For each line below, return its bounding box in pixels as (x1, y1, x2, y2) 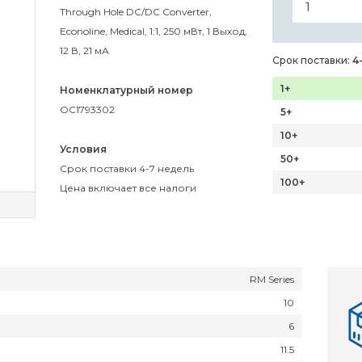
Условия (59, 142, 107, 155)
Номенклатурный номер (59, 83, 193, 96)
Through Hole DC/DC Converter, (59, 6, 212, 18)
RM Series (250, 272, 294, 285)
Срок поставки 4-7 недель (59, 162, 194, 175)
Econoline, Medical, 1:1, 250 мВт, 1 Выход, (59, 25, 247, 37)
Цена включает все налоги (59, 181, 196, 194)
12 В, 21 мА (59, 44, 109, 57)
